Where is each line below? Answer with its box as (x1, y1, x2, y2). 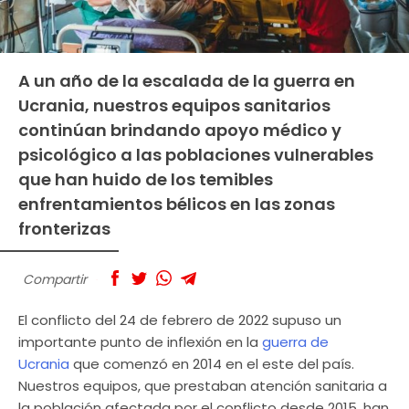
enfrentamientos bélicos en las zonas (18, 192, 335, 215)
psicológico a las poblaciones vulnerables (18, 142, 373, 166)
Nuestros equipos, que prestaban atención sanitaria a (18, 376, 387, 396)
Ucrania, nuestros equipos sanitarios (18, 93, 330, 117)
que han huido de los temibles (18, 167, 273, 191)
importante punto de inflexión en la (18, 332, 262, 352)
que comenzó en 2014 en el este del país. (69, 354, 354, 374)
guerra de (262, 332, 329, 352)
